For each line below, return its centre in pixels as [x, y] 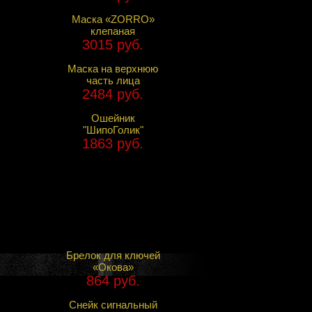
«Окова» [113, 267]
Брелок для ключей [113, 255]
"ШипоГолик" [113, 130]
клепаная [113, 31]
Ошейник [113, 118]
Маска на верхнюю [113, 68]
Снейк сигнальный [113, 304]
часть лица [113, 80]
